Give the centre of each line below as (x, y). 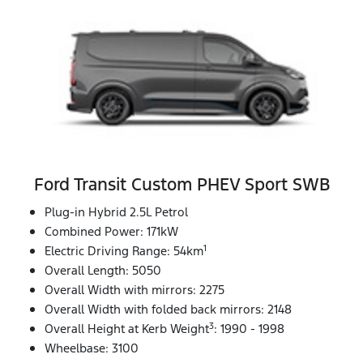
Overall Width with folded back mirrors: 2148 (168, 310)
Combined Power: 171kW (111, 232)
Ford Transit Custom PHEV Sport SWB (181, 185)
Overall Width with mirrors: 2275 (135, 290)
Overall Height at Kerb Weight (127, 329)
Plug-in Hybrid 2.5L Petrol (116, 212)
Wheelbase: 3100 (92, 348)
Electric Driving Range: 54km (124, 251)
